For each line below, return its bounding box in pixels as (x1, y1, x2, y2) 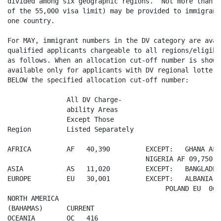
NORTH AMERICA (7, 194, 59, 202)
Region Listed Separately (7, 125, 134, 133)
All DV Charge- (7, 95, 122, 104)
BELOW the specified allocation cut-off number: (7, 75, 189, 84)
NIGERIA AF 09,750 (7, 154, 213, 163)
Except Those (7, 115, 114, 123)
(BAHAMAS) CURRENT (7, 204, 94, 212)
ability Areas (7, 105, 118, 113)
